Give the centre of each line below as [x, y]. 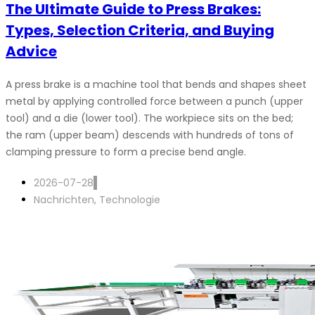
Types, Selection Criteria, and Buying [140, 30]
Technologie [130, 200]
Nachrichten [64, 200]
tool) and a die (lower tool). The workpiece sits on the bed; [149, 118]
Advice [31, 51]
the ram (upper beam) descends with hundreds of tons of [150, 135]
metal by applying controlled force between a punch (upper [154, 101]
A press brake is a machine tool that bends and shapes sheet [156, 84]
